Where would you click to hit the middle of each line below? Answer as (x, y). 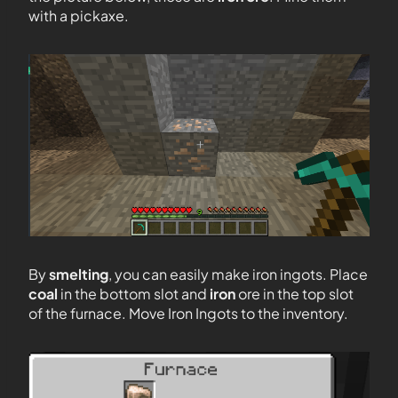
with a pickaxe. (79, 16)
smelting (79, 274)
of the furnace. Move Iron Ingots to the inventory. (188, 313)
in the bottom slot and (135, 294)
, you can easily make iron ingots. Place (238, 274)
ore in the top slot (296, 294)
